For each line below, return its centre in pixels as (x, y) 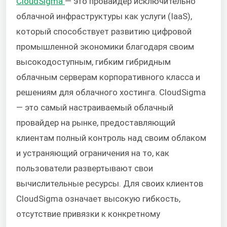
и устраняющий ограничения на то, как (93, 153)
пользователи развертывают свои (85, 168)
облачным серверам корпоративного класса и (108, 77)
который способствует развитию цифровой (104, 31)
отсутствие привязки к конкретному (88, 214)
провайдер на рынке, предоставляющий (96, 122)
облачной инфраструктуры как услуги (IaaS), (104, 16)
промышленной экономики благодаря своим (105, 46)
